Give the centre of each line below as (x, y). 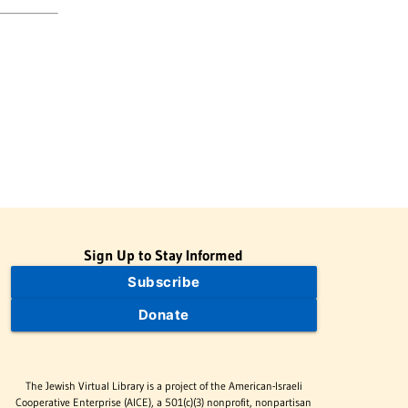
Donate (163, 314)
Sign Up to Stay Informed (164, 255)
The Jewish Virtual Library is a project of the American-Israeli (163, 386)
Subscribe (164, 281)
